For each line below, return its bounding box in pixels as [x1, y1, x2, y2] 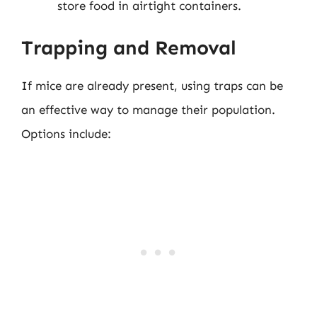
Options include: [21, 126, 111, 141]
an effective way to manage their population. [21, 102, 275, 117]
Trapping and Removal [21, 35, 236, 59]
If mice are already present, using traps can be [21, 78, 283, 93]
